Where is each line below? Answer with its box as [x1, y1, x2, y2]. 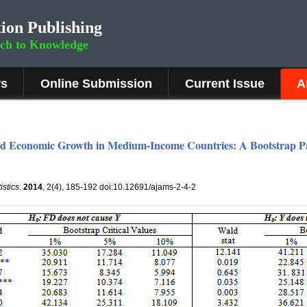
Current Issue [185, 77, 265, 90]
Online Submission [40, 77, 152, 90]
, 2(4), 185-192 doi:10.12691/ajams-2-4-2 [42, 182, 196, 192]
